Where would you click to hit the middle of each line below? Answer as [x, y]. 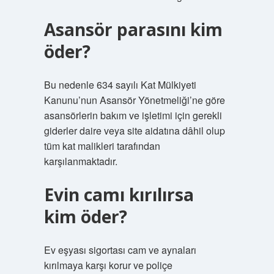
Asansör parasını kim [133, 29]
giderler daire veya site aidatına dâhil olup [134, 131]
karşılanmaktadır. [80, 161]
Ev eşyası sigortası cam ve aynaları [120, 250]
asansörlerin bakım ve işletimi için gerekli [133, 115]
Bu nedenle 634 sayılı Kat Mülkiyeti [120, 85]
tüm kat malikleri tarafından [102, 146]
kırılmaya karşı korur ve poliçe [108, 265]
